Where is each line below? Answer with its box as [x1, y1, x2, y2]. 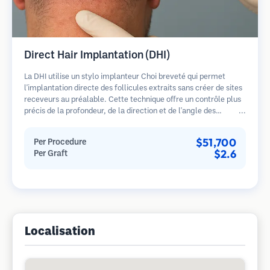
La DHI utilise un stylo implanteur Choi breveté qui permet [24, 74, 225, 81]
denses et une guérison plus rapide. [24, 131, 146, 138]
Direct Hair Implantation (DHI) [24, 51, 169, 60]
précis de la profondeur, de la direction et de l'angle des [24, 108, 216, 115]
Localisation [25, 227, 95, 237]
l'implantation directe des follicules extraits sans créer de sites [24, 85, 242, 92]
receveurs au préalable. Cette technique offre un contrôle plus [24, 96, 241, 104]
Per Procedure [34, 139, 86, 146]
